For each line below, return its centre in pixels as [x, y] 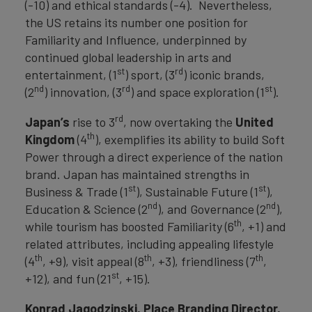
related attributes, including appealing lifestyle [149, 244]
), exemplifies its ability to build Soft [190, 139]
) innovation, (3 [83, 92]
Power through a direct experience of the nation [154, 157]
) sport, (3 [150, 75]
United [255, 122]
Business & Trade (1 [77, 192]
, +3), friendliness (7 [204, 261]
